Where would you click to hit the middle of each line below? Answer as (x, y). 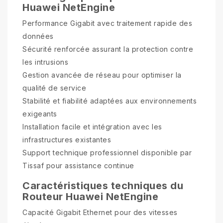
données (38, 36)
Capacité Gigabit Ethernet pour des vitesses (100, 212)
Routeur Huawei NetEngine (90, 196)
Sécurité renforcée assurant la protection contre (108, 49)
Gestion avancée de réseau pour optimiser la (102, 75)
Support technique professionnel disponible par (107, 152)
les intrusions (45, 62)
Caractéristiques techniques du (103, 185)
